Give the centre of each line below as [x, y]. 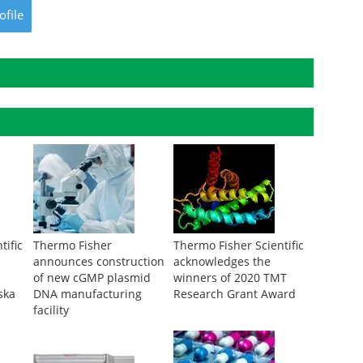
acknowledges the [222, 261]
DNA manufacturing [87, 294]
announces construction [98, 261]
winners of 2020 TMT [230, 278]
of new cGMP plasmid [92, 278]
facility [51, 310]
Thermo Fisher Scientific [238, 245]
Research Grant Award [234, 294]
